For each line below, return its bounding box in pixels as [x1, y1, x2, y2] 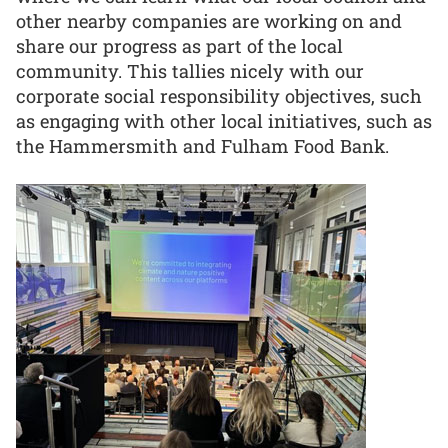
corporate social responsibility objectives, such [16, 83, 422, 108]
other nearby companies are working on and [16, 8, 402, 33]
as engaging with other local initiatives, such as [16, 108, 432, 133]
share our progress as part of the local [16, 33, 343, 58]
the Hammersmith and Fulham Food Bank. [16, 133, 389, 158]
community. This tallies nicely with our [16, 58, 364, 83]
